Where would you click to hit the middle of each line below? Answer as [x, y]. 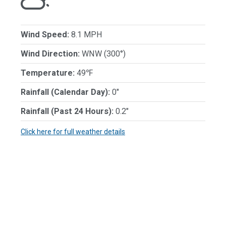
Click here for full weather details [73, 131]
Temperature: [48, 73]
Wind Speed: [45, 34]
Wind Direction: [50, 53]
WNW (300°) [103, 53]
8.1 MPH [86, 34]
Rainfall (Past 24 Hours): [67, 111]
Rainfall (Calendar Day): [65, 92]
